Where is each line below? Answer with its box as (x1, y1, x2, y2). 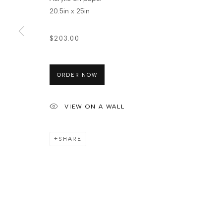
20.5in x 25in (50, 7, 90, 15)
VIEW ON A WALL (64, 103, 125, 111)
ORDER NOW (57, 72, 98, 78)
